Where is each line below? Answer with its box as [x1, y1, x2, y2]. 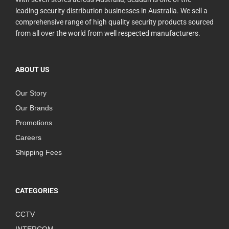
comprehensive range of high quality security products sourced [15, 18, 214, 27]
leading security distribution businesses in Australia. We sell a [15, 7, 208, 15]
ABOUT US [15, 65, 50, 74]
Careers [15, 133, 41, 142]
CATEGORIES [15, 187, 58, 195]
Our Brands [15, 104, 53, 112]
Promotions [15, 119, 52, 127]
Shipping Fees [15, 148, 62, 157]
